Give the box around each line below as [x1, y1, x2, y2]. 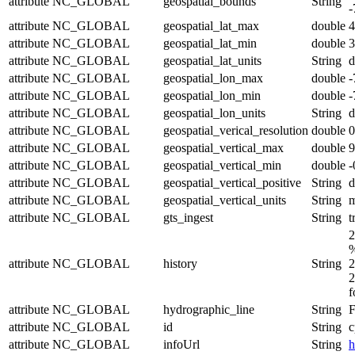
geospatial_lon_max [163, 71, 263, 85]
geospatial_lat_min [163, 36, 257, 50]
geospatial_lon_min [163, 88, 261, 102]
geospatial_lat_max [163, 18, 259, 32]
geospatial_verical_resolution [163, 123, 308, 137]
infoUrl [163, 337, 200, 351]
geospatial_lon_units [163, 105, 265, 120]
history [163, 256, 197, 270]
